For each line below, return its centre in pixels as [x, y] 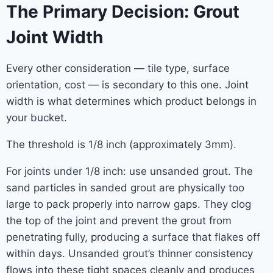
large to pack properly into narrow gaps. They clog [129, 204]
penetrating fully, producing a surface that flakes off [133, 237]
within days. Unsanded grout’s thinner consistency [129, 253]
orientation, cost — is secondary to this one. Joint [127, 85]
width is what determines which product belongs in [131, 101]
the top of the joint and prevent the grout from [119, 221]
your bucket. [37, 118]
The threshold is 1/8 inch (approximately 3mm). [121, 144]
